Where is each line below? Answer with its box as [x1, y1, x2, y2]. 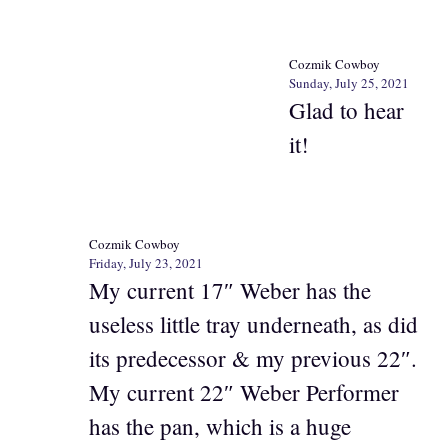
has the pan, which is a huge [89, 411, 351, 441]
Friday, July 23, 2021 [89, 254, 203, 272]
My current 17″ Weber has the [89, 275, 371, 305]
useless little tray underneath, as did [89, 309, 418, 339]
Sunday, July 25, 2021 [288, 73, 409, 92]
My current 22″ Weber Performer [89, 377, 399, 407]
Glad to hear [288, 94, 404, 125]
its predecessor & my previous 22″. [89, 343, 417, 373]
